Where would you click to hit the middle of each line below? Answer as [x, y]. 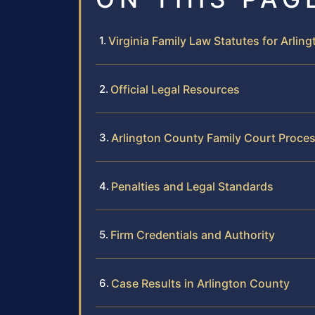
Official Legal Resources [175, 89]
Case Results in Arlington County [200, 283]
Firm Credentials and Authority [193, 234]
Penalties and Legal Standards [192, 186]
